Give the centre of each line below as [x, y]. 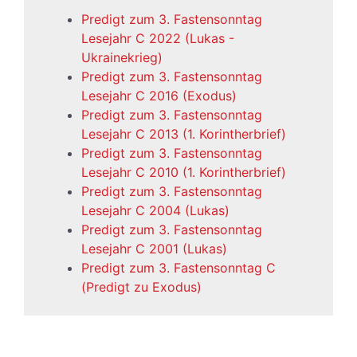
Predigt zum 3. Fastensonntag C [178, 268]
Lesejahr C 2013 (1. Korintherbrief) [184, 134]
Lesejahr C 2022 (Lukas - [158, 38]
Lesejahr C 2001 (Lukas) [154, 249]
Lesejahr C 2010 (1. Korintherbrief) [184, 172]
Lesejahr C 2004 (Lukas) [155, 210]
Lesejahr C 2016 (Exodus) [159, 96]
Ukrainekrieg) [122, 57]
